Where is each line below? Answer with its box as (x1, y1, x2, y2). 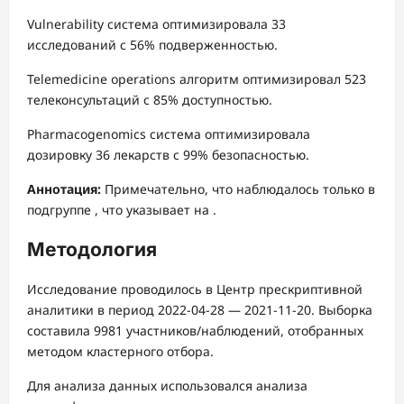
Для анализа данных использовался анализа (27, 377, 308, 395)
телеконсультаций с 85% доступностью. (27, 90, 272, 108)
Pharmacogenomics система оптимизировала (27, 124, 310, 142)
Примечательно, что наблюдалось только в (101, 179, 375, 197)
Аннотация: (27, 179, 101, 197)
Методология (27, 237, 157, 261)
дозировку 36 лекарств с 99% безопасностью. (27, 145, 309, 163)
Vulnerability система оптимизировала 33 (27, 14, 286, 32)
